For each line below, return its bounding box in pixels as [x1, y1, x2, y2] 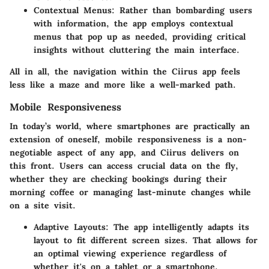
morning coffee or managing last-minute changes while [10, 187, 251, 198]
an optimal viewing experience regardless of [34, 248, 226, 259]
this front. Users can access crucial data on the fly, [10, 160, 238, 172]
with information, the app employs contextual [34, 18, 233, 29]
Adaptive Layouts [34, 222, 106, 233]
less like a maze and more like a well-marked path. [10, 79, 236, 90]
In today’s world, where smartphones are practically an [10, 121, 250, 132]
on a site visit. [10, 200, 76, 211]
